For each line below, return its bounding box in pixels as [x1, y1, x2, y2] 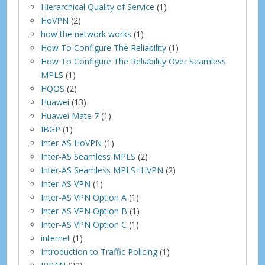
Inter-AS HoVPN [41, 137, 102, 148]
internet [41, 232, 71, 244]
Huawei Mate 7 [41, 109, 99, 121]
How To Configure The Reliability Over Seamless [41, 55, 227, 67]
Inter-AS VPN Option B [41, 205, 128, 216]
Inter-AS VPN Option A [41, 191, 127, 203]
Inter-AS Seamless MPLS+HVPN [41, 164, 164, 176]
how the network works [41, 28, 132, 40]
